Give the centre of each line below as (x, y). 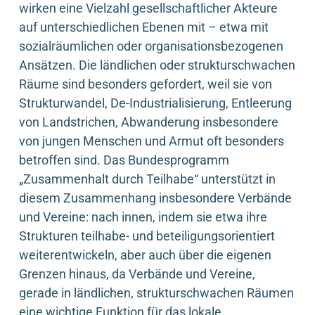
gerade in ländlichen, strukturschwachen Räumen (156, 292)
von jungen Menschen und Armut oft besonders (152, 141)
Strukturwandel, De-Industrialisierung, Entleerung (155, 103)
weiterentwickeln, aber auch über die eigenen (145, 255)
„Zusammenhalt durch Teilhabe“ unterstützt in (147, 179)
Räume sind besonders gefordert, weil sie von (146, 84)
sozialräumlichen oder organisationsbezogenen (151, 46)
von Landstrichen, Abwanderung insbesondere (149, 122)
